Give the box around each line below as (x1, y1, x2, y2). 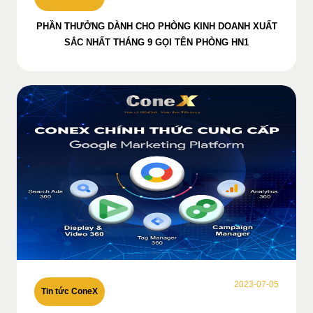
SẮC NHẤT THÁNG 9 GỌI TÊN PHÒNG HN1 (64, 37, 249, 48)
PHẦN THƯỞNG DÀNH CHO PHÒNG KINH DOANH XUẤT (36, 21, 277, 32)
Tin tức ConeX (41, 286, 98, 297)
